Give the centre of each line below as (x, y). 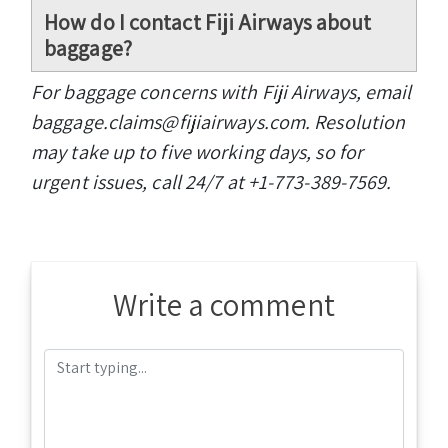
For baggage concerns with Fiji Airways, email (221, 91)
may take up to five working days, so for (197, 151)
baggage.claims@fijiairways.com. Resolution (218, 121)
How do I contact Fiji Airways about (208, 21)
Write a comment (224, 304)
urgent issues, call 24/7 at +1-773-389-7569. (211, 181)
